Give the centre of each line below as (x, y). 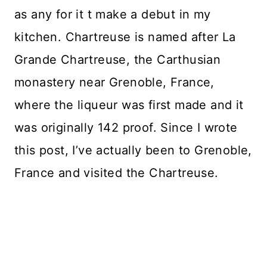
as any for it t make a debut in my (113, 15)
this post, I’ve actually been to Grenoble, (133, 150)
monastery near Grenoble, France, (114, 83)
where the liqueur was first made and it (129, 105)
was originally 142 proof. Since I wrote (126, 128)
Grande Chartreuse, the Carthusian (118, 60)
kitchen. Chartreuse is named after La (125, 37)
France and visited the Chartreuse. (118, 173)
